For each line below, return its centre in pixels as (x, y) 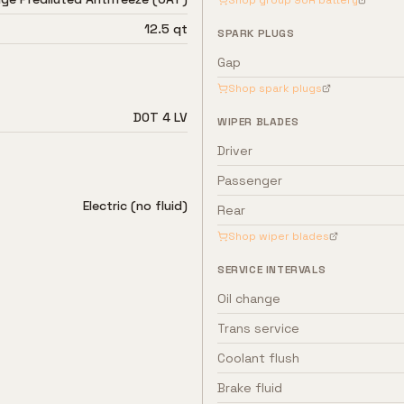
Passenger (250, 180)
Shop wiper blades (279, 236)
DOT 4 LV (161, 117)
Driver (235, 151)
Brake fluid (250, 388)
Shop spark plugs (275, 88)
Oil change (249, 298)
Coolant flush (258, 358)
